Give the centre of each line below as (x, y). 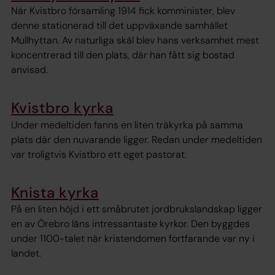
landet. (26, 253)
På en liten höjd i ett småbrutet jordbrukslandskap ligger (137, 209)
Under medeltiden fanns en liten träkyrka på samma (127, 125)
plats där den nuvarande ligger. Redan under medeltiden (137, 139)
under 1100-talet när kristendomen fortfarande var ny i (133, 238)
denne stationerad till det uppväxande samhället (119, 26)
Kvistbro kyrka (62, 108)
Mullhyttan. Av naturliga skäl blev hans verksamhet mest (135, 41)
